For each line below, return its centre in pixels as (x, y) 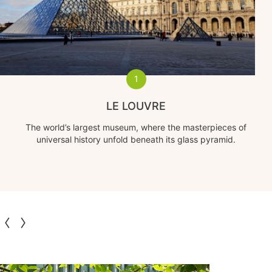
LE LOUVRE (136, 106)
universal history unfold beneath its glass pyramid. (136, 139)
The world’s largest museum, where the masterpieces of (136, 127)
